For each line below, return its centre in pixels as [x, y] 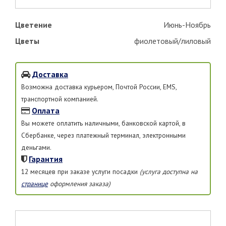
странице [35, 184]
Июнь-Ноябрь [187, 25]
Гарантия [46, 159]
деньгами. [36, 148]
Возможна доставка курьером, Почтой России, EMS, [99, 87]
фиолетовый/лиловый [173, 41]
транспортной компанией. [60, 99]
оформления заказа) [79, 184]
